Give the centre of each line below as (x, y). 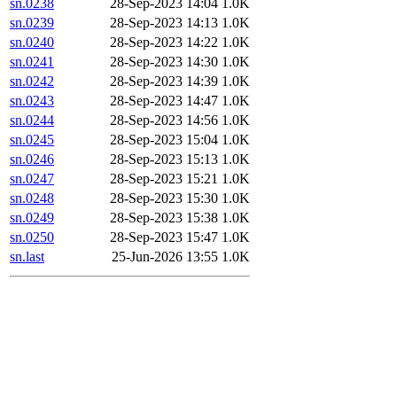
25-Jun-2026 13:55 (165, 257)
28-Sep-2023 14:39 (164, 82)
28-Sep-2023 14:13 (164, 23)
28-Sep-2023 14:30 (164, 62)
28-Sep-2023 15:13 (164, 160)
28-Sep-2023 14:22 (164, 43)
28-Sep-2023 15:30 (164, 198)
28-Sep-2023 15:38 (164, 218)
